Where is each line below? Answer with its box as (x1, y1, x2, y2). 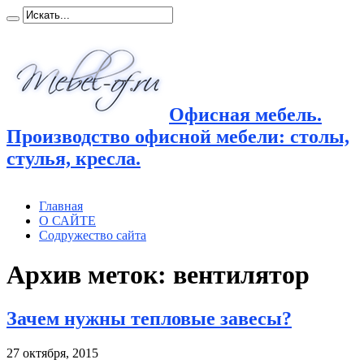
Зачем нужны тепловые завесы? (6, 307, 292, 329)
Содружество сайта (39, 227, 146, 242)
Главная (39, 198, 83, 213)
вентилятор (173, 260, 310, 290)
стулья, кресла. (6, 147, 141, 169)
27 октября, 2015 (6, 345, 98, 360)
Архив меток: (6, 260, 173, 290)
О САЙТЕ (39, 213, 96, 227)
